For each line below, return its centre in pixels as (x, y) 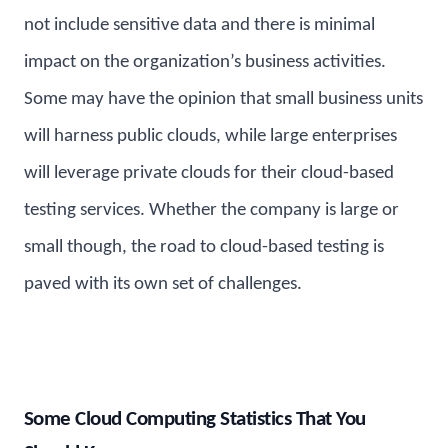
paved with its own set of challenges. (163, 284)
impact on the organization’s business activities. (205, 62)
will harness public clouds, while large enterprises (210, 136)
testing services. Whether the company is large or (211, 210)
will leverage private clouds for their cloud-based (209, 173)
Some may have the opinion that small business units (223, 99)
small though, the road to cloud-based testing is (204, 247)
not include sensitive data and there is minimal (199, 25)
